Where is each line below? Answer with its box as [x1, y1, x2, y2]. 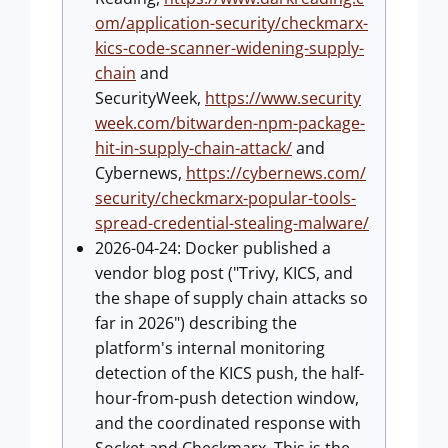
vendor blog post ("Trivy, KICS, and [95, 262, 353, 284]
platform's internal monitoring [95, 337, 325, 359]
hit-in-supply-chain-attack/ [95, 137, 292, 159]
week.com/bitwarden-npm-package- [95, 112, 365, 134]
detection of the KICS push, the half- [95, 362, 364, 384]
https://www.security [205, 87, 361, 109]
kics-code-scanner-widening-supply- [95, 37, 364, 59]
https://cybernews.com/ [186, 162, 366, 184]
